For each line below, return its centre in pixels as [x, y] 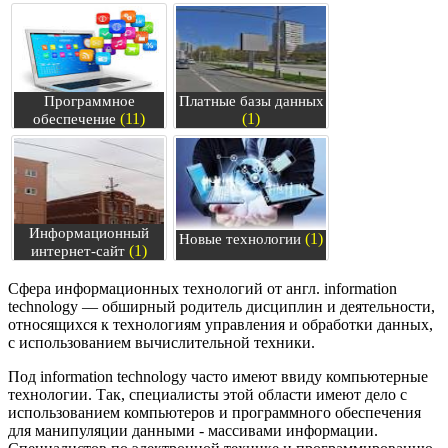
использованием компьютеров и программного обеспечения [214, 413]
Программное [89, 101]
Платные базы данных [251, 101]
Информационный [89, 233]
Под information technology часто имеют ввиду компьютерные [218, 377]
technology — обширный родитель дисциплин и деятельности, [221, 307]
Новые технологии [240, 239]
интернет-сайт [78, 251]
